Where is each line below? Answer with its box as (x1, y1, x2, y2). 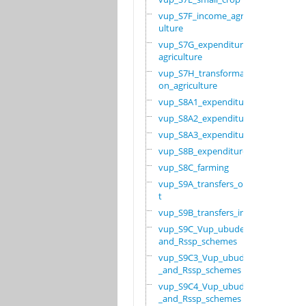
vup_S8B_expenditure (158, 145, 247, 158)
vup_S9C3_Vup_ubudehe (158, 251, 260, 264)
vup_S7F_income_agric (158, 10, 250, 23)
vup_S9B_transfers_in (158, 206, 245, 219)
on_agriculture (158, 79, 217, 92)
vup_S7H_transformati (158, 67, 250, 80)
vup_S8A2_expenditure (158, 112, 252, 125)
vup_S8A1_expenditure (158, 96, 252, 109)
